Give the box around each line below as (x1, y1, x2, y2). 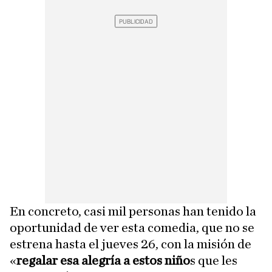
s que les (190, 254, 237, 267)
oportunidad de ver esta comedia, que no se (10, 221, 254, 234)
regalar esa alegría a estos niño (16, 254, 190, 267)
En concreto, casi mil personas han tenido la (10, 205, 256, 218)
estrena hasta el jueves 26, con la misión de (10, 237, 251, 251)
